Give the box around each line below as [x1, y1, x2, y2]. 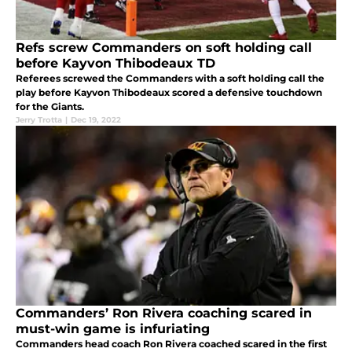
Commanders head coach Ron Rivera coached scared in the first [16, 337, 327, 350]
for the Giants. [16, 100, 84, 112]
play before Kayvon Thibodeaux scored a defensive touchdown [16, 86, 322, 98]
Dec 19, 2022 [71, 114, 121, 125]
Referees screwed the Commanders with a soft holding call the [16, 71, 324, 84]
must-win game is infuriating [16, 321, 210, 336]
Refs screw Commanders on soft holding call [16, 39, 312, 55]
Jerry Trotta [16, 114, 62, 125]
